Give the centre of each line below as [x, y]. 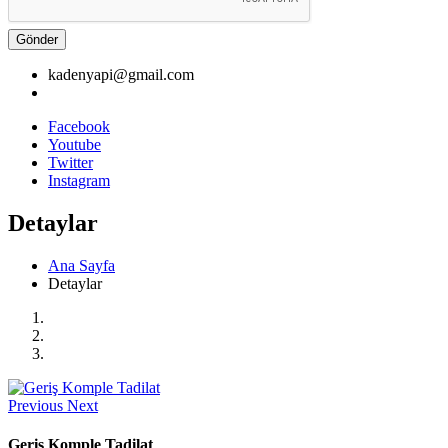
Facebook [79, 126]
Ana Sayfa [81, 265]
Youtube [74, 144]
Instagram [79, 180]
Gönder [37, 39]
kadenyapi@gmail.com [121, 74]
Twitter [70, 162]
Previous [35, 405]
